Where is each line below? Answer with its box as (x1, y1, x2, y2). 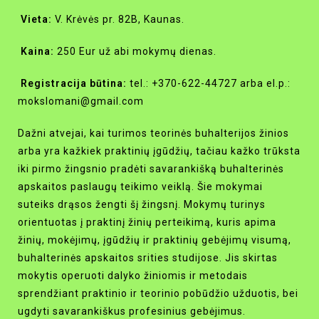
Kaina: (18, 46, 54, 58)
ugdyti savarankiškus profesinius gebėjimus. (18, 305, 246, 318)
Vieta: (21, 14, 52, 26)
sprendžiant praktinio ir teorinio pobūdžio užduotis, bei (18, 288, 298, 300)
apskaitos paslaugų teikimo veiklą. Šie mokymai (18, 181, 263, 193)
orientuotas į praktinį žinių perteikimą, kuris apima (18, 216, 276, 229)
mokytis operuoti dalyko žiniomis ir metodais (18, 270, 248, 282)
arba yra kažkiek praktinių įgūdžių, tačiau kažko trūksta (18, 145, 300, 157)
